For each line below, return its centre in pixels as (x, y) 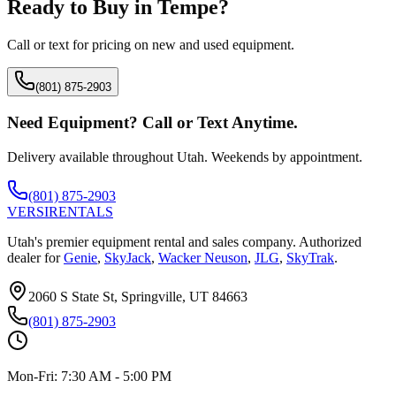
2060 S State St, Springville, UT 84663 (138, 296)
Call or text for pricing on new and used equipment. (151, 45)
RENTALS (81, 211)
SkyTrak (310, 257)
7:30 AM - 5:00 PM (116, 376)
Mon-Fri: (34, 376)
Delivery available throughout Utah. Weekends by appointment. (185, 156)
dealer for (34, 257)
